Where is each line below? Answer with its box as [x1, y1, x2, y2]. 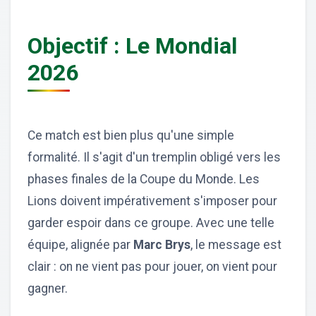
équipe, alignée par [28, 237, 130, 252]
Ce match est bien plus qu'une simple [28, 128, 234, 142]
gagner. [28, 281, 68, 296]
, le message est [190, 237, 281, 252]
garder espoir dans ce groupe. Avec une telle [28, 215, 274, 230]
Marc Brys [130, 237, 190, 252]
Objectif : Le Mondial [28, 32, 237, 59]
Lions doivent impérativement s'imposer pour [28, 193, 277, 208]
